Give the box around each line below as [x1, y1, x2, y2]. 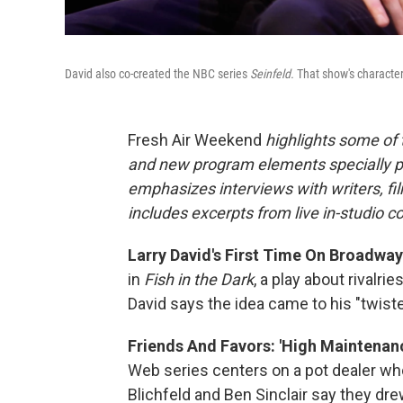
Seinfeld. [250, 67, 294, 81]
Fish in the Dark [144, 270, 254, 289]
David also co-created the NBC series [65, 67, 250, 81]
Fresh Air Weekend [128, 130, 265, 149]
